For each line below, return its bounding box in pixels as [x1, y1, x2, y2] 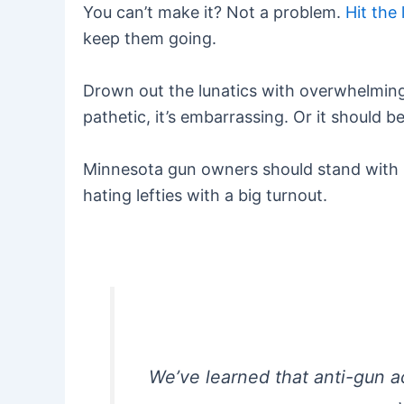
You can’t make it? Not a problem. [83, 3, 345, 23]
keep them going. [83, 29, 216, 49]
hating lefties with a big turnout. [83, 185, 327, 205]
